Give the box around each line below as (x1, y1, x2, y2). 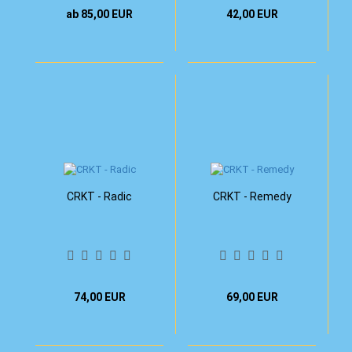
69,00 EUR (225, 291, 278, 303)
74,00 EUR (73, 291, 126, 303)
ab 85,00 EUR (66, 8, 133, 20)
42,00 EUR (225, 8, 278, 20)
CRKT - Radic (67, 190, 132, 203)
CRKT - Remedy (212, 190, 291, 203)
